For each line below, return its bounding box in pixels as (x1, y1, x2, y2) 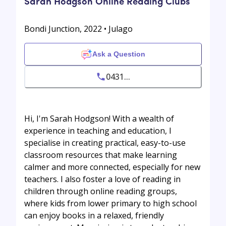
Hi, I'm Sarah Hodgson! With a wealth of (24, 112, 174, 124)
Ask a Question (92, 50, 145, 59)
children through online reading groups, (24, 185, 177, 197)
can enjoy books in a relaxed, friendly (24, 209, 164, 221)
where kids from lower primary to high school (24, 197, 197, 209)
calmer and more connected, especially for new (24, 161, 200, 173)
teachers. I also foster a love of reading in (24, 173, 181, 185)
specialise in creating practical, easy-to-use (24, 137, 186, 148)
